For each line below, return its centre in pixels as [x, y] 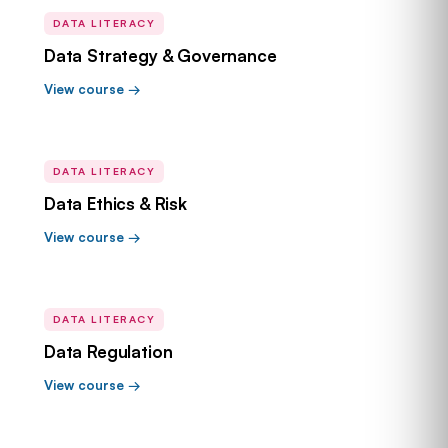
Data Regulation [108, 351]
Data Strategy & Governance [160, 55]
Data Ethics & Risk [115, 203]
